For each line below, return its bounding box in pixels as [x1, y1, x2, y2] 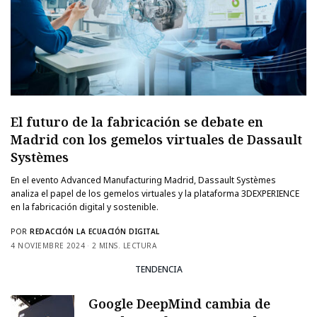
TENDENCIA [134, 263, 183, 276]
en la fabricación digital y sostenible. [11, 200, 159, 213]
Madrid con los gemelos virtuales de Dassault [11, 130, 302, 148]
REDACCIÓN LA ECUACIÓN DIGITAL [30, 226, 160, 236]
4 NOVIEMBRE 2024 [11, 240, 85, 250]
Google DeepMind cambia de [88, 295, 270, 313]
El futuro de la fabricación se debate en [11, 113, 263, 130]
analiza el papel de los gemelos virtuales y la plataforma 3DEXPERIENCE [11, 187, 300, 200]
